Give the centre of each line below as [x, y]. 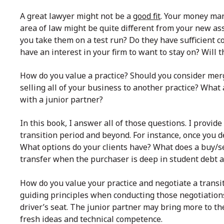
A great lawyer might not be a [76, 16]
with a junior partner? [61, 100]
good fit [147, 16]
